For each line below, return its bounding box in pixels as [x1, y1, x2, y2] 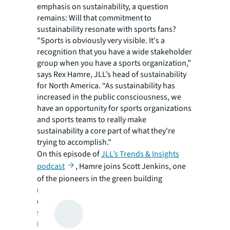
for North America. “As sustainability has [37, 80, 175, 91]
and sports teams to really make [37, 114, 146, 125]
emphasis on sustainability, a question [37, 1, 168, 12]
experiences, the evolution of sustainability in [37, 196, 193, 207]
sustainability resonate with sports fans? [37, 24, 176, 35]
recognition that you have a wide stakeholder [37, 46, 192, 57]
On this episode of [37, 148, 101, 160]
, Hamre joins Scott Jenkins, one [75, 161, 186, 172]
